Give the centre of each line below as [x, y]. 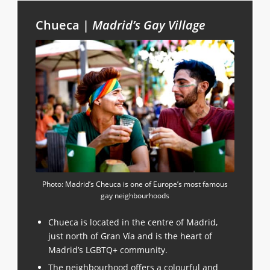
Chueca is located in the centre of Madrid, [133, 222]
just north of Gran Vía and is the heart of [130, 236]
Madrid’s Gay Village [149, 25]
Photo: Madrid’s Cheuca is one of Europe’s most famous [135, 184]
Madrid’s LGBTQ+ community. [108, 250]
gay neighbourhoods [135, 196]
